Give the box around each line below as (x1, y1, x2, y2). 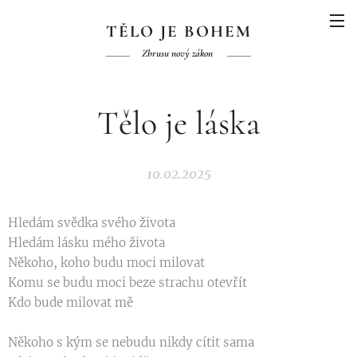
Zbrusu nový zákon (142, 47, 215, 60)
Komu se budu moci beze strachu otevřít (8, 275, 250, 290)
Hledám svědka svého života (8, 215, 175, 230)
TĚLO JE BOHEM (105, 22, 252, 41)
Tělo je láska (96, 103, 261, 143)
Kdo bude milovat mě (8, 295, 136, 310)
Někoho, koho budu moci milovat (8, 255, 208, 270)
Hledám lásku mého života (8, 235, 168, 250)
